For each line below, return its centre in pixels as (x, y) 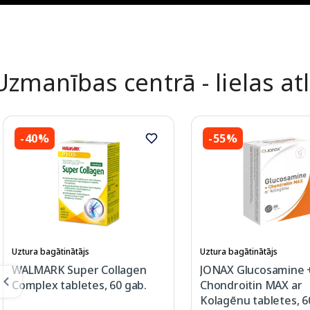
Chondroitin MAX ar (251, 285)
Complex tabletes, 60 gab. (80, 285)
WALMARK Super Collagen (79, 270)
